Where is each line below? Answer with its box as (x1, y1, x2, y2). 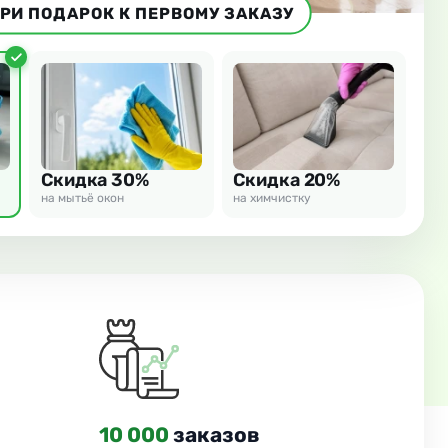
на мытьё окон (40, 191, 124, 206)
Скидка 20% (233, 169, 341, 192)
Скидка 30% (40, 169, 149, 192)
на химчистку (233, 191, 312, 206)
